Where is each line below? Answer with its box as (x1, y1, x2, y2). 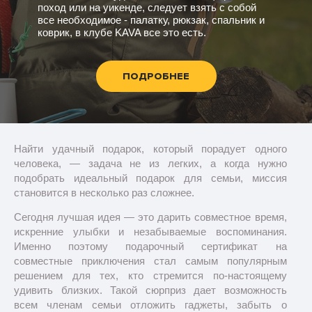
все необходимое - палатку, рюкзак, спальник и (38, 13, 265, 26)
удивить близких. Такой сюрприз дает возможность (14, 283, 287, 296)
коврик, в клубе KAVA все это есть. (38, 26, 206, 38)
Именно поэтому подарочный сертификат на (14, 240, 287, 252)
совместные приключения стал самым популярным (14, 254, 287, 267)
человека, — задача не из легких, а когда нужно (14, 157, 287, 169)
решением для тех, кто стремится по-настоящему (14, 269, 287, 281)
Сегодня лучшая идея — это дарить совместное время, (14, 210, 287, 223)
